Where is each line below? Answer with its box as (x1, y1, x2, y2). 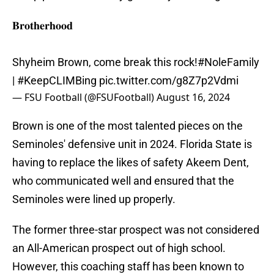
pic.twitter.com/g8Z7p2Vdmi (99, 74, 239, 87)
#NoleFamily (198, 56, 259, 69)
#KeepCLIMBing (17, 74, 97, 87)
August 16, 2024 (157, 91, 230, 105)
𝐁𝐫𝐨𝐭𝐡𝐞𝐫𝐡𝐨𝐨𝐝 (12, 19, 73, 32)
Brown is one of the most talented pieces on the (12, 119, 243, 133)
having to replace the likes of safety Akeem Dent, (12, 156, 249, 169)
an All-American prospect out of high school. (12, 242, 226, 255)
